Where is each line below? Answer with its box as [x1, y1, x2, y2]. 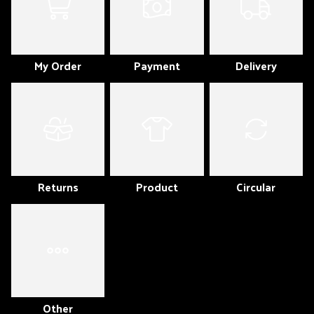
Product [135, 176, 178, 197]
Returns [37, 176, 78, 197]
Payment [133, 55, 180, 76]
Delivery [235, 55, 277, 76]
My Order [34, 55, 82, 76]
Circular [236, 176, 276, 197]
